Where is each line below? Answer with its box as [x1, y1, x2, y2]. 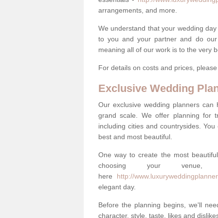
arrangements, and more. [98, 6, 177, 14]
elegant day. [98, 182, 136, 191]
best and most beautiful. [98, 132, 172, 141]
